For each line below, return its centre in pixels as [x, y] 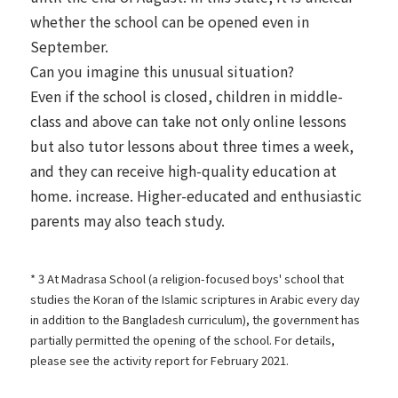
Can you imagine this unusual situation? [162, 71]
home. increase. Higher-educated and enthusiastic [196, 195]
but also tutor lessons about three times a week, [192, 145]
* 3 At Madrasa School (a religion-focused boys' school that [187, 278]
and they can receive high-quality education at [183, 170]
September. [69, 46]
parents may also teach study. [127, 220]
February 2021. [250, 360]
